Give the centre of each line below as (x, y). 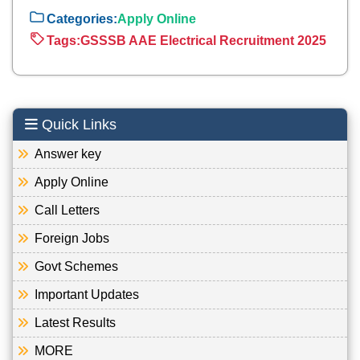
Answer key (63, 153)
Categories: (82, 19)
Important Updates (82, 294)
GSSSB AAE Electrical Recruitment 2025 (203, 41)
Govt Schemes (72, 266)
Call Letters (62, 210)
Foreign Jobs (67, 238)
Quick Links (77, 124)
